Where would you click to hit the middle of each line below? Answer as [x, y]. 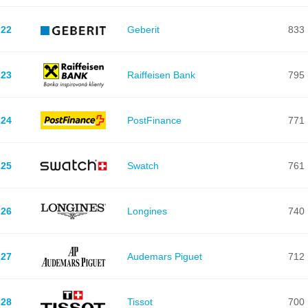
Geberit [143, 29]
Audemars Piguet [164, 256]
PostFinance [154, 120]
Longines [147, 211]
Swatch [143, 165]
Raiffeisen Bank [161, 75]
